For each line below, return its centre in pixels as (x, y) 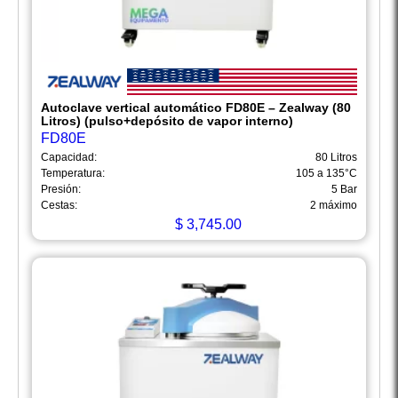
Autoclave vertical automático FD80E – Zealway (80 (196, 108)
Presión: (61, 190)
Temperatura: (73, 174)
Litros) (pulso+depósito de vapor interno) (167, 121)
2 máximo (334, 206)
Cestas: (59, 206)
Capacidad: (69, 158)
